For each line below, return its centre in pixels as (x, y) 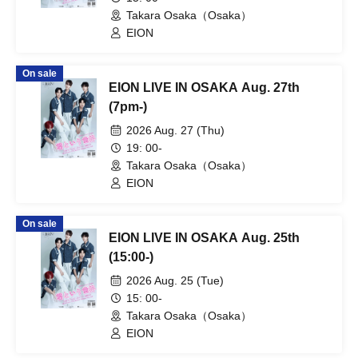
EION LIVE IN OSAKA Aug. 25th (204, 238)
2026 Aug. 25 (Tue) (175, 280)
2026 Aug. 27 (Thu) (175, 130)
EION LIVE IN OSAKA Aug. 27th (204, 88)
